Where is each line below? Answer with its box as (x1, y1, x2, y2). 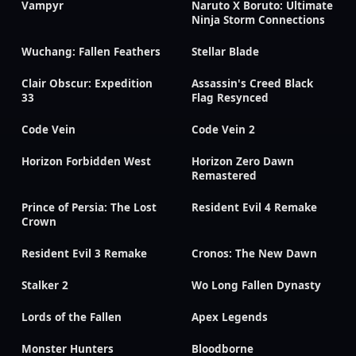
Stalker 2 (21, 278, 68, 292)
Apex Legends (192, 310, 268, 324)
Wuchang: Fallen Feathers (21, 44, 161, 59)
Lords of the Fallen (21, 310, 122, 324)
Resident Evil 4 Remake (192, 200, 317, 215)
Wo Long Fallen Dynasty (192, 278, 321, 292)
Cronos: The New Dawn (192, 246, 317, 261)
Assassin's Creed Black (192, 76, 313, 91)
